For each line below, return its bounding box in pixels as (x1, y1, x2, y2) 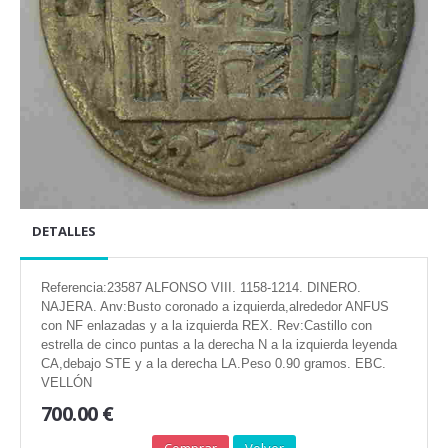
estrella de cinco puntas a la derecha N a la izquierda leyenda (41, 337, 397, 353)
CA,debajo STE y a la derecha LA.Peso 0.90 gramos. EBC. (41, 356, 386, 372)
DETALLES (32, 222, 96, 241)
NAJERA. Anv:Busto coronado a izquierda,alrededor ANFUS (41, 299, 389, 315)
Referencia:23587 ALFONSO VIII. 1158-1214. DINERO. (41, 280, 361, 296)
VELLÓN (41, 375, 92, 391)
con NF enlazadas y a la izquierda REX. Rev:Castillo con (41, 318, 372, 334)
